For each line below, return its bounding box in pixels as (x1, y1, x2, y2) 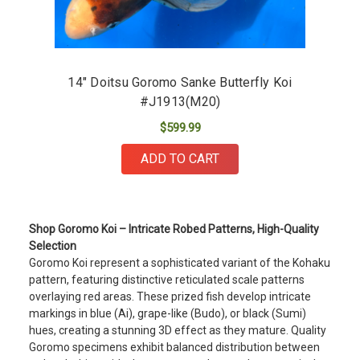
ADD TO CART (141, 151, 219, 167)
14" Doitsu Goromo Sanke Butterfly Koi (67, 75, 292, 91)
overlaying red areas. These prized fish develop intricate (29, 290, 311, 304)
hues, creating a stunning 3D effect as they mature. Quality (29, 324, 326, 337)
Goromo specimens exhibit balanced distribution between (29, 341, 320, 354)
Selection (29, 239, 76, 253)
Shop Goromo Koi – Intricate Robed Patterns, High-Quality (29, 223, 319, 236)
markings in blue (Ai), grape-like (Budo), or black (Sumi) (29, 307, 306, 321)
